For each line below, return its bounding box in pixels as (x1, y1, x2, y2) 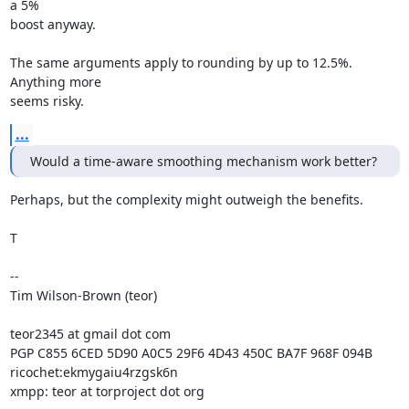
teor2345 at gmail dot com (9, 325, 171, 342)
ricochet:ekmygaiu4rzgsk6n (9, 363, 178, 381)
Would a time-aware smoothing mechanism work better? (29, 152, 377, 170)
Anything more (9, 73, 101, 90)
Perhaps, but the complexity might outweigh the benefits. (9, 191, 363, 208)
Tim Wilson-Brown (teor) (9, 287, 157, 304)
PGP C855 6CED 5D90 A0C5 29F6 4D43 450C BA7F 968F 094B (9, 344, 372, 362)
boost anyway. (9, 16, 96, 33)
